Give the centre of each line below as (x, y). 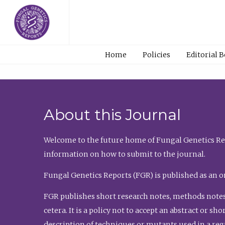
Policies (156, 54)
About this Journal (112, 115)
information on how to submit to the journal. (125, 154)
